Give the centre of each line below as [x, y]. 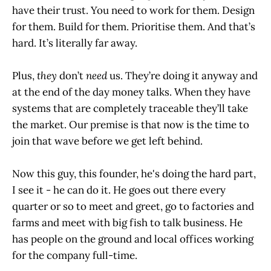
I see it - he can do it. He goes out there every [119, 190]
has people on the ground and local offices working [133, 239]
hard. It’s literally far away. [76, 43]
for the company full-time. [75, 256]
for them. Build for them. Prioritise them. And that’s [134, 26]
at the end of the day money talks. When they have [131, 92]
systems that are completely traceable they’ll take [130, 109]
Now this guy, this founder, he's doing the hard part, [134, 174]
